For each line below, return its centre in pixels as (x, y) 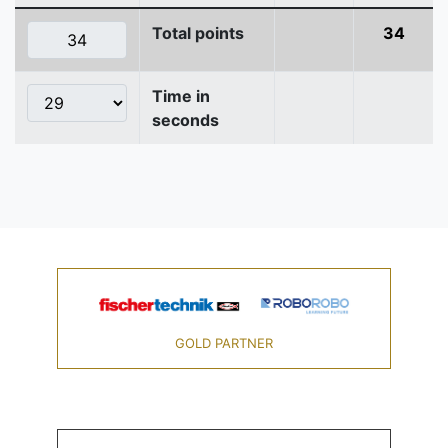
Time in (181, 96)
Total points (198, 33)
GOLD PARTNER (223, 343)
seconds (185, 120)
